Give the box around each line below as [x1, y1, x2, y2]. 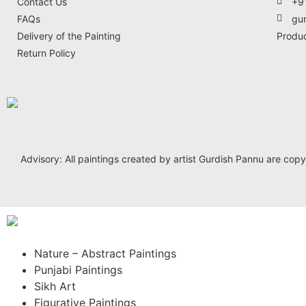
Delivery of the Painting [17, 29, 121, 42]
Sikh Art [34, 279, 76, 293]
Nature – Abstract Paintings [34, 246, 176, 260]
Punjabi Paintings [34, 262, 122, 277]
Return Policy [17, 46, 76, 59]
